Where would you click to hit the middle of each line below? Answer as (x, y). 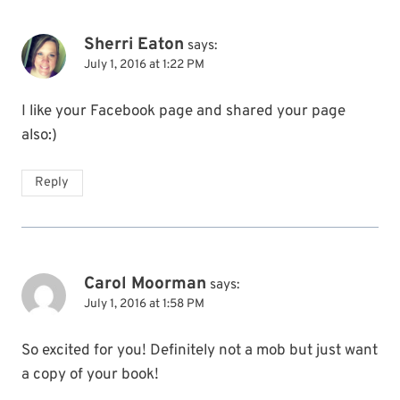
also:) (39, 136)
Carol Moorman (145, 284)
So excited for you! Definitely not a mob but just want (200, 351)
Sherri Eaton (134, 45)
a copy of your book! (90, 375)
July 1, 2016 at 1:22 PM (144, 65)
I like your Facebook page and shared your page (183, 112)
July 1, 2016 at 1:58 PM (144, 304)
